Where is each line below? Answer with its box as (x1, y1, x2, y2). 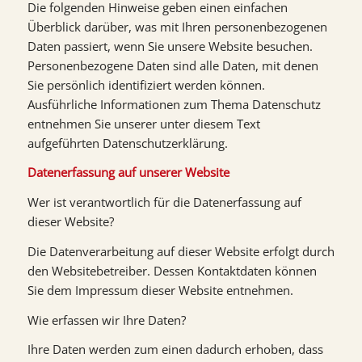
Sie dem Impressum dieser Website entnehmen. (27, 281, 293, 298)
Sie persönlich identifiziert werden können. (27, 76, 265, 93)
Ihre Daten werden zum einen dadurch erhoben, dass (27, 341, 323, 358)
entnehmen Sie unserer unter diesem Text (27, 115, 260, 132)
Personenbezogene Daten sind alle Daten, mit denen (27, 57, 318, 74)
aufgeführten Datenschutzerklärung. (27, 134, 228, 151)
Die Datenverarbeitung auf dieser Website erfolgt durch (27, 242, 335, 259)
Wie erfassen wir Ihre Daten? (27, 311, 186, 328)
